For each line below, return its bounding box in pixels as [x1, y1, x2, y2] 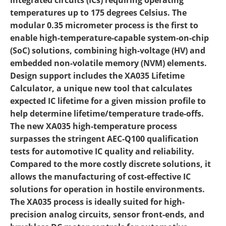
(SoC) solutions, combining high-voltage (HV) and [10, 45, 205, 56]
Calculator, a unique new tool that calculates [10, 83, 192, 94]
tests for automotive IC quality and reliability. [10, 146, 194, 157]
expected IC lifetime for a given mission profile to [10, 95, 206, 106]
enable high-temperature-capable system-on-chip [10, 32, 209, 43]
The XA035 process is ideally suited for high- [10, 196, 185, 207]
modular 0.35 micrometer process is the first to [10, 20, 198, 31]
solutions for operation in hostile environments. [10, 184, 205, 195]
